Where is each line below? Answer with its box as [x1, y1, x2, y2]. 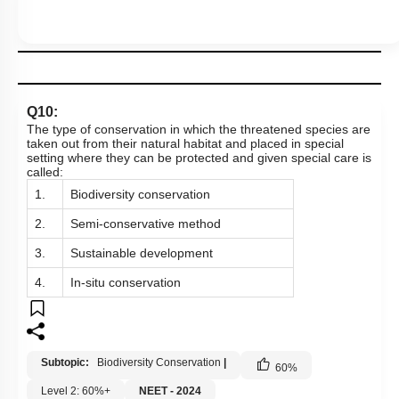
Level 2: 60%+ [41, 385, 110, 397]
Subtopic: [41, 356, 92, 369]
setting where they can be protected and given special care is [27, 151, 371, 165]
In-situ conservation [70, 275, 181, 289]
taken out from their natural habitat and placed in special [27, 136, 344, 151]
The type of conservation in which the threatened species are [27, 122, 370, 136]
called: [27, 165, 63, 179]
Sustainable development [70, 246, 213, 260]
